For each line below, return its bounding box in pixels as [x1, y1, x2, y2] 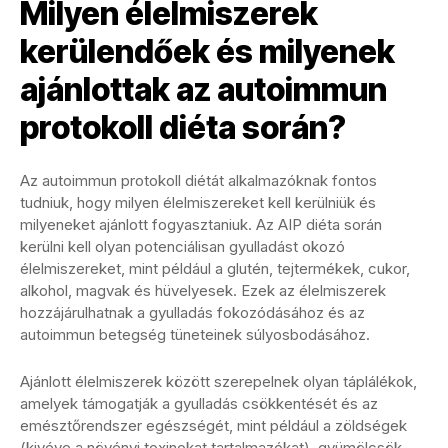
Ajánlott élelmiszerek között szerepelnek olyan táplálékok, [20, 371, 417, 391]
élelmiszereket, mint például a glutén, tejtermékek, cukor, [20, 258, 410, 278]
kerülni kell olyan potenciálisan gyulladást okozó [20, 236, 345, 256]
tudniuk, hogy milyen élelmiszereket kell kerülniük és [20, 192, 376, 212]
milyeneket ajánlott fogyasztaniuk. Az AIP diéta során [20, 214, 382, 234]
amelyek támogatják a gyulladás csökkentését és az [20, 393, 378, 413]
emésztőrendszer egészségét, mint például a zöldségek [20, 415, 407, 435]
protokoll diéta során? [20, 107, 346, 147]
